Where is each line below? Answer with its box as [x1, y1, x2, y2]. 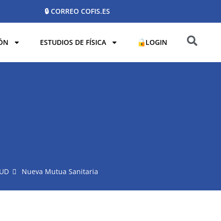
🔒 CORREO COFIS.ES [44, 6, 110, 16]
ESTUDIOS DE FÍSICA [40, 37, 107, 47]
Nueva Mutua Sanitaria [22, 166, 98, 176]
